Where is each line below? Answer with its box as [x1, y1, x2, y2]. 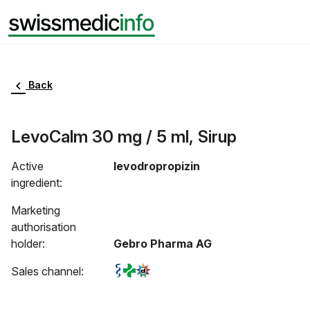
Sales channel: [11, 264, 84, 278]
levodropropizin [113, 158, 201, 173]
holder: [11, 236, 45, 250]
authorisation [11, 219, 76, 234]
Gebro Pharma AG [113, 236, 212, 250]
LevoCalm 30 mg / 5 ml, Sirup [11, 126, 237, 147]
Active [11, 158, 44, 173]
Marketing [11, 203, 60, 217]
